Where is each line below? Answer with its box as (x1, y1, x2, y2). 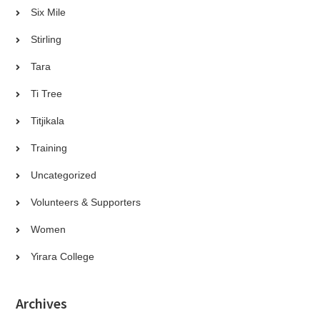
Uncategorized (31, 169, 97, 181)
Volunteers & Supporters (31, 196, 141, 208)
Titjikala (31, 114, 65, 126)
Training (31, 141, 68, 154)
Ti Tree (31, 87, 63, 99)
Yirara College (31, 250, 95, 262)
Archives (16, 294, 68, 312)
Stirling (31, 33, 62, 45)
